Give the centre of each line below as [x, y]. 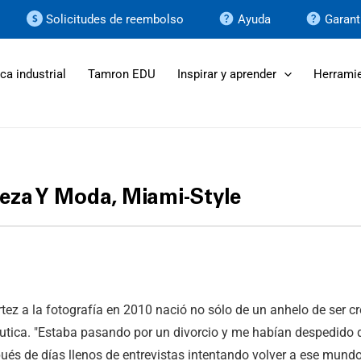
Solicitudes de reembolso [115, 19]
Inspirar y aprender [227, 74]
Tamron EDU [122, 74]
